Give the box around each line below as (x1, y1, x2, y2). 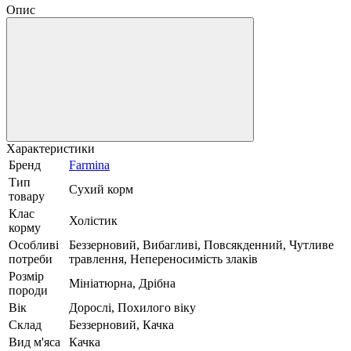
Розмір (9, 269, 44, 283)
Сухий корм (69, 182, 133, 196)
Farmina (69, 157, 110, 172)
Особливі (9, 237, 59, 251)
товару (9, 189, 45, 203)
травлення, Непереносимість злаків (69, 251, 258, 266)
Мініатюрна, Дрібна (69, 276, 175, 290)
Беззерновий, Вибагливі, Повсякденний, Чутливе (69, 237, 334, 251)
